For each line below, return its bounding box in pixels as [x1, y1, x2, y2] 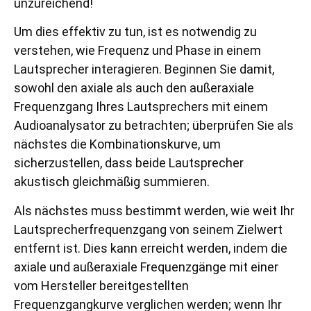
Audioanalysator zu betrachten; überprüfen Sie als [14, 118, 294, 133]
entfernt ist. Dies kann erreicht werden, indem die [14, 240, 287, 255]
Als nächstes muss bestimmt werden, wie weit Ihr [14, 203, 294, 218]
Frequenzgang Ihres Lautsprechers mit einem [14, 99, 268, 115]
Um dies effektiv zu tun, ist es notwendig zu [14, 24, 257, 40]
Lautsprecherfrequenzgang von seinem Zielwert [14, 221, 283, 237]
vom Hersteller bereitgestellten [14, 278, 189, 293]
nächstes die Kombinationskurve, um [14, 137, 221, 152]
